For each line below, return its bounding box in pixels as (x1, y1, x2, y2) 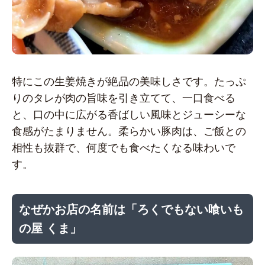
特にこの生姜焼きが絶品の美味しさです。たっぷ (12, 76, 246, 88)
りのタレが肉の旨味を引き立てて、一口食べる (12, 92, 235, 105)
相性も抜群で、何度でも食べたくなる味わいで (12, 142, 235, 154)
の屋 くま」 (19, 221, 82, 235)
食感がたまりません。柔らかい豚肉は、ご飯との (12, 125, 246, 138)
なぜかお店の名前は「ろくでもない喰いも (19, 202, 244, 216)
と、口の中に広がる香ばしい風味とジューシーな (12, 109, 246, 121)
